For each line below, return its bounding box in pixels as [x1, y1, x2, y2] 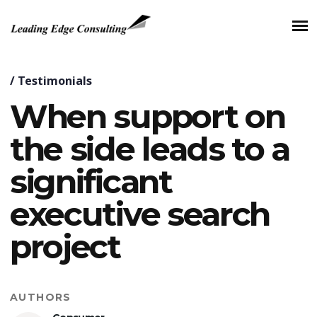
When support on [10, 96, 285, 137]
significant [10, 161, 172, 202]
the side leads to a [10, 129, 290, 169]
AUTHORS [10, 291, 71, 304]
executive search [10, 194, 270, 234]
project [10, 226, 120, 267]
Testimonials [18, 73, 92, 88]
